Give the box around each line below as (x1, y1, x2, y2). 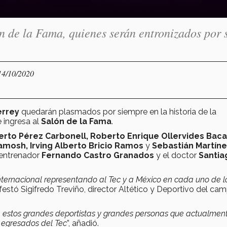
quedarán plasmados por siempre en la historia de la (21, 106, 216, 117)
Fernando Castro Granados (42, 150, 154, 160)
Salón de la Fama (41, 116, 111, 126)
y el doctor (154, 150, 199, 160)
